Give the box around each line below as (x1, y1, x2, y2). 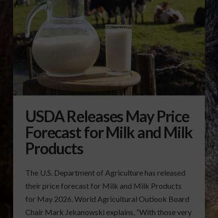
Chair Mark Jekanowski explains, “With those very (25, 207, 192, 217)
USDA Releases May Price (25, 106, 190, 126)
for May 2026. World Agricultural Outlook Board (25, 194, 189, 203)
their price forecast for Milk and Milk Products (25, 181, 182, 190)
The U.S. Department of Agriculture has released (25, 167, 185, 177)
